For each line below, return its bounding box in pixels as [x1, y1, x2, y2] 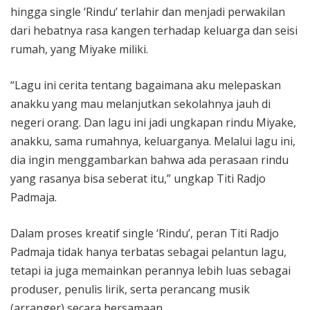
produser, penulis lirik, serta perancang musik [10, 282, 250, 298]
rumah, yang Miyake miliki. [10, 42, 148, 57]
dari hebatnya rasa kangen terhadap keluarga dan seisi [10, 23, 298, 39]
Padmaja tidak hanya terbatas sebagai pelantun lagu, [10, 244, 286, 260]
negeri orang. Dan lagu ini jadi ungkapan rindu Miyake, [10, 115, 296, 131]
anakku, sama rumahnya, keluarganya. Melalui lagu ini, [10, 134, 295, 149]
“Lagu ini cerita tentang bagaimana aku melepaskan [10, 77, 281, 93]
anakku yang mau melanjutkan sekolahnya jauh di [10, 96, 271, 112]
